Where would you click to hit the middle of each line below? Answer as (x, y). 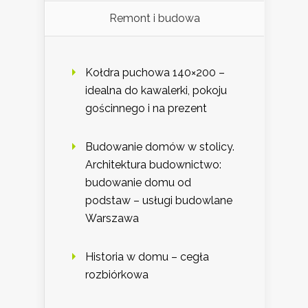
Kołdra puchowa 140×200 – (155, 73)
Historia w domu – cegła (147, 257)
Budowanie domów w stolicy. (160, 147)
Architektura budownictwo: (153, 165)
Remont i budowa (154, 19)
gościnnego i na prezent (146, 109)
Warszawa (112, 219)
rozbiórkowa (117, 275)
